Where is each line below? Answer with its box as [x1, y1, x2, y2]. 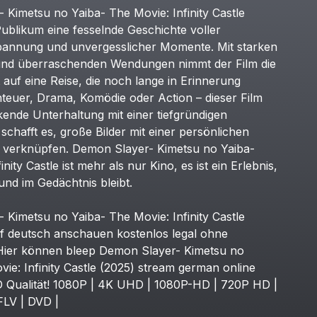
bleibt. [100, 175, 132, 190]
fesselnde [72, 23, 124, 37]
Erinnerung [180, 74, 241, 88]
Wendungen [110, 57, 175, 71]
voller [190, 23, 221, 37]
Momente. [159, 40, 214, 54]
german [178, 260, 219, 275]
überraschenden [17, 57, 107, 71]
